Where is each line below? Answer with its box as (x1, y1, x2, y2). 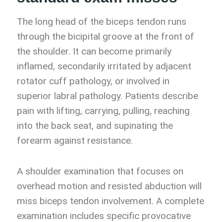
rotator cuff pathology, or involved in (17, 75, 169, 87)
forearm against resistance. (17, 135, 133, 147)
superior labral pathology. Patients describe (17, 90, 198, 102)
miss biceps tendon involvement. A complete (17, 195, 204, 207)
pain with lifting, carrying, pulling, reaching (17, 105, 190, 117)
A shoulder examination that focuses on (17, 166, 183, 177)
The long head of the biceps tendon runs (17, 16, 186, 28)
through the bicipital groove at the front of (17, 31, 194, 43)
